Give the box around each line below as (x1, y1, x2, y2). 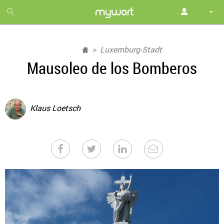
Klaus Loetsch (30, 102, 80, 114)
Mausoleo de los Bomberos (27, 57, 197, 78)
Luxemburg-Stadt (100, 44, 162, 55)
